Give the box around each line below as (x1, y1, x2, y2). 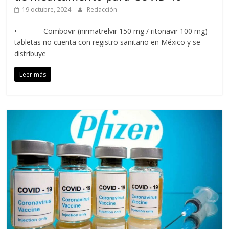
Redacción (87, 5, 118, 14)
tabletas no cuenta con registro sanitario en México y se (14, 37, 201, 47)
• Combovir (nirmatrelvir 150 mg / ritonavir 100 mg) (14, 26, 208, 36)
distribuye (14, 48, 47, 58)
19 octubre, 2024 (22, 5, 72, 14)
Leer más (19, 70, 47, 79)
